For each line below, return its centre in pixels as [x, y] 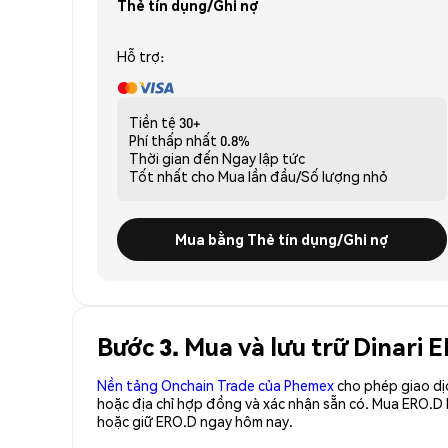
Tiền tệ [152, 121]
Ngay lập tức [263, 157]
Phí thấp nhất [173, 139]
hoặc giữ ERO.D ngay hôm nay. [195, 420]
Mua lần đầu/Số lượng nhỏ [303, 175]
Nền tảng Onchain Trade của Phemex [215, 384]
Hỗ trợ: [140, 55]
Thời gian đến [174, 157]
